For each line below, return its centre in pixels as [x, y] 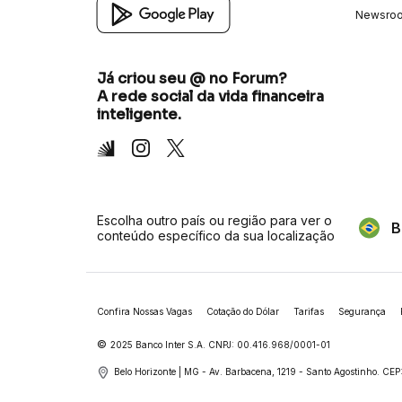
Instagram [157, 144]
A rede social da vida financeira [210, 97]
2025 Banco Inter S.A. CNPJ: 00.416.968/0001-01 [220, 345]
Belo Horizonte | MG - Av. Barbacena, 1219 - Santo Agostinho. [247, 372]
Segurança [362, 312]
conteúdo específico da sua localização [216, 236]
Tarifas [309, 312]
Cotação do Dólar [243, 312]
